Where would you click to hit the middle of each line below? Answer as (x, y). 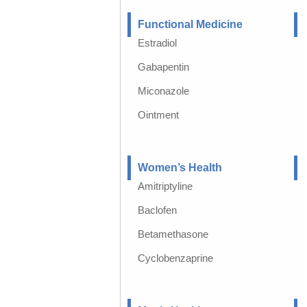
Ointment (158, 115)
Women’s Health (180, 168)
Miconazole (163, 91)
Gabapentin (163, 67)
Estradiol (157, 43)
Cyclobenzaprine (175, 258)
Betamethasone (173, 234)
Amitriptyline (165, 186)
